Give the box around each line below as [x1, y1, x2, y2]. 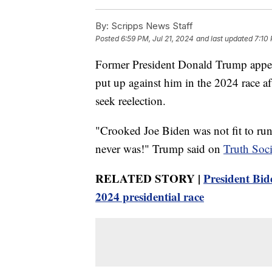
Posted [95, 33, 121, 43]
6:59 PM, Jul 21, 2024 [121, 33, 194, 43]
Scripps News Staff [109, 19, 193, 32]
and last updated [196, 33, 253, 43]
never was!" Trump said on [95, 140, 223, 156]
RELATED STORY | [95, 169, 203, 186]
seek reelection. [95, 92, 166, 108]
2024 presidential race [95, 188, 204, 205]
